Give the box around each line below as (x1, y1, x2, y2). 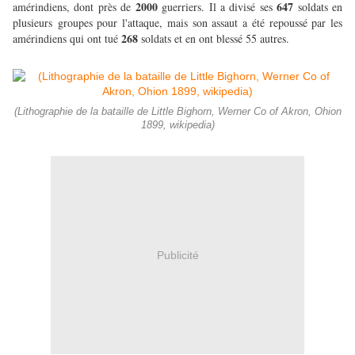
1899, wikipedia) (140, 120, 215, 132)
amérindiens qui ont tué (13, 31, 121, 47)
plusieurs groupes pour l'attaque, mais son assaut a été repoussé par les (13, 15, 342, 31)
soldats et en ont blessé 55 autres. (138, 31, 293, 47)
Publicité (156, 248, 199, 261)
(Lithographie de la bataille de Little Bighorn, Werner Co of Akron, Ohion (13, 106, 342, 118)
